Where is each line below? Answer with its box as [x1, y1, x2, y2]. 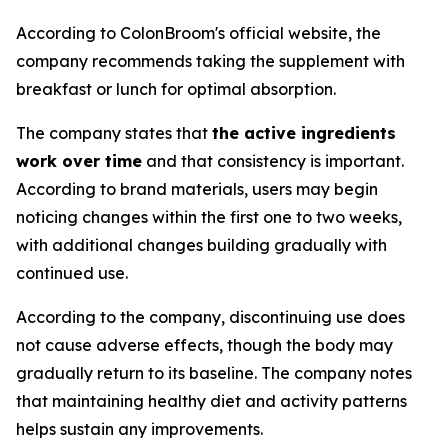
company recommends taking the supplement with [16, 51, 405, 71]
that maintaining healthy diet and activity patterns [16, 391, 407, 411]
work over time [16, 151, 142, 171]
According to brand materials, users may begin [16, 179, 378, 199]
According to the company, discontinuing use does [16, 307, 405, 327]
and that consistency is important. [142, 151, 404, 171]
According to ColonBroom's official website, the [16, 23, 381, 43]
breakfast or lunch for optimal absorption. [16, 79, 336, 99]
